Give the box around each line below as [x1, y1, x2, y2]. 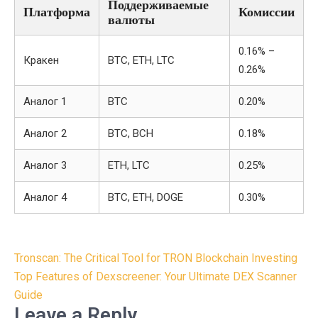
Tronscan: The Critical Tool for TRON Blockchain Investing [14, 251, 297, 265]
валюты [108, 13, 155, 27]
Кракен [23, 54, 59, 67]
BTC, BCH [108, 127, 153, 140]
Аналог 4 [23, 191, 67, 204]
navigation [13, 268, 109, 292]
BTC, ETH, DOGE [108, 191, 183, 204]
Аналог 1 [23, 95, 67, 108]
